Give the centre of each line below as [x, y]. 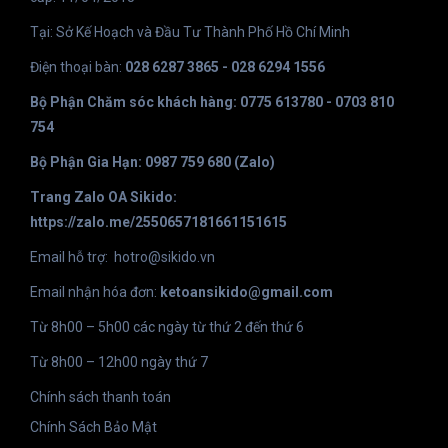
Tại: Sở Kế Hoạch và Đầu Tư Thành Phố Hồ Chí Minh [190, 32]
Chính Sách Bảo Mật [93, 427]
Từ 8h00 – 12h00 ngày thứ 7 [119, 362]
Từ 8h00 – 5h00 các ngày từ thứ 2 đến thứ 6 [167, 327]
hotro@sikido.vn [164, 257]
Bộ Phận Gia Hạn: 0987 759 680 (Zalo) [154, 162]
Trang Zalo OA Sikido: [103, 197]
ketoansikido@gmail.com [246, 292]
